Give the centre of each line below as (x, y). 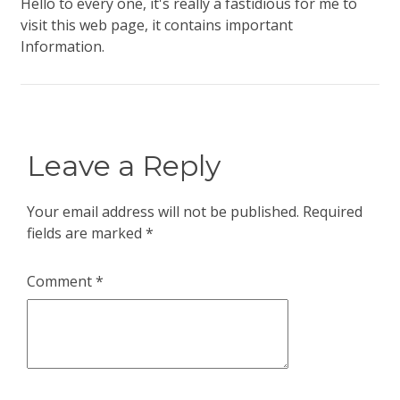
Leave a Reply (124, 166)
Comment (61, 281)
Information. (62, 46)
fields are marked (86, 233)
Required (333, 212)
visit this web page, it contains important (157, 25)
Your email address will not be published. (163, 212)
